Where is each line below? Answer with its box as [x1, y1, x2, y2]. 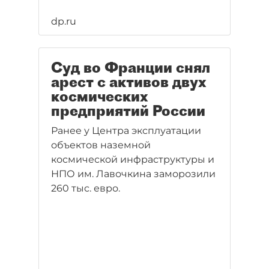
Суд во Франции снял [51, 58, 210, 76]
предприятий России [51, 101, 205, 119]
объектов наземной [51, 139, 151, 151]
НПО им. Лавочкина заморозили [51, 168, 216, 180]
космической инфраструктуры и [51, 154, 214, 165]
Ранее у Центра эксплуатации [51, 125, 201, 136]
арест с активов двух [51, 73, 207, 91]
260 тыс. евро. [51, 183, 120, 194]
